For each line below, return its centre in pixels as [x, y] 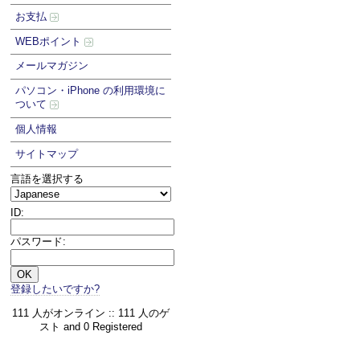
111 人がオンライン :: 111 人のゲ [90, 313]
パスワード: [38, 241]
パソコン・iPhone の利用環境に [91, 91]
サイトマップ [47, 153]
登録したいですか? [55, 288]
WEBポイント [50, 41]
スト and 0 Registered [90, 326]
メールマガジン [52, 66]
